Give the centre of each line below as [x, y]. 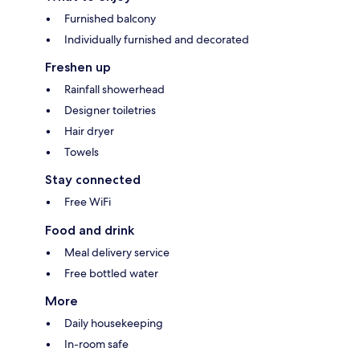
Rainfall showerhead [115, 89]
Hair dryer [89, 131]
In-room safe [96, 344]
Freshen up [78, 67]
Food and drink [90, 230]
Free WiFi [88, 201]
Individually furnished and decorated [157, 39]
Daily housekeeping [114, 323]
